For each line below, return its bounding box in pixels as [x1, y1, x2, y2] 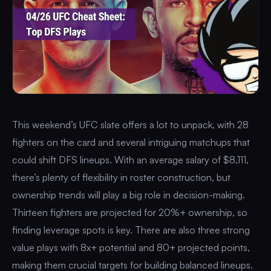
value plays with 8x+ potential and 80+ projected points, [12, 241, 250, 253]
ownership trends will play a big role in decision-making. [12, 188, 245, 201]
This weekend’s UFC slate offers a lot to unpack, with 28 [12, 118, 249, 131]
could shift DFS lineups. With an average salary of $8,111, [12, 153, 249, 166]
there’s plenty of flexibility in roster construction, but [12, 171, 230, 183]
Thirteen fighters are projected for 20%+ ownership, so [12, 206, 247, 218]
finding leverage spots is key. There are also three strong [12, 223, 250, 236]
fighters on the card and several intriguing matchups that [12, 135, 250, 148]
